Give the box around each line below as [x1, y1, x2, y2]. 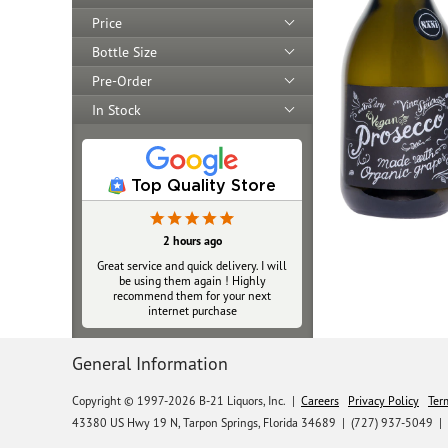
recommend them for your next [113, 287, 271, 303]
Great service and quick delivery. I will [97, 257, 287, 273]
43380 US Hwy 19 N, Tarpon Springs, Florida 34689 [72, 414, 336, 430]
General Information [72, 351, 228, 375]
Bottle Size [92, 42, 157, 61]
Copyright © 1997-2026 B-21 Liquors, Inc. [72, 392, 286, 408]
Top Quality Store [131, 175, 276, 194]
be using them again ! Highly [118, 272, 266, 288]
